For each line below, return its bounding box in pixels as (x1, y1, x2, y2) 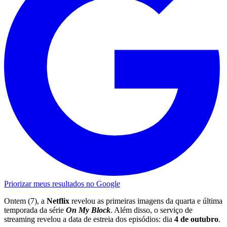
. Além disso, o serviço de (110, 206, 193, 215)
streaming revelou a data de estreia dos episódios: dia (4, 215, 174, 224)
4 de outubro (174, 215, 218, 224)
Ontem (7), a (4, 197, 47, 206)
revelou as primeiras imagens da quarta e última (69, 197, 222, 206)
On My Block (66, 206, 110, 215)
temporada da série (4, 206, 66, 215)
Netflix (47, 197, 69, 206)
